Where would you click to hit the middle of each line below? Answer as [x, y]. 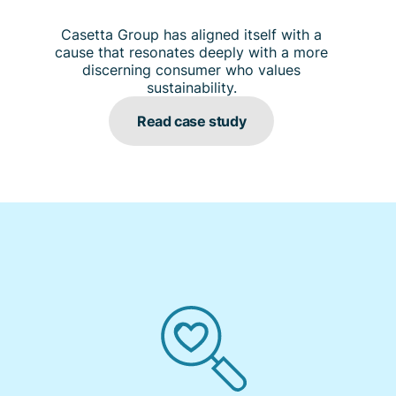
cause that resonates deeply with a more [192, 52]
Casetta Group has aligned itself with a [192, 34]
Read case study [192, 120]
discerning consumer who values [192, 69]
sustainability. [191, 87]
